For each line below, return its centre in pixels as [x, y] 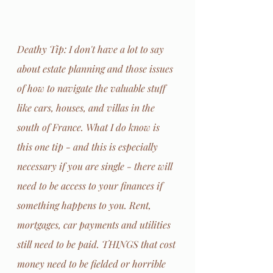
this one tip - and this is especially [89, 146]
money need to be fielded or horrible [93, 263]
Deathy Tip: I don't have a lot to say [92, 49]
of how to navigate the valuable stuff [93, 88]
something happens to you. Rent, [85, 205]
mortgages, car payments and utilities [95, 224]
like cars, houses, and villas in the [87, 107]
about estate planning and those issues [96, 68]
